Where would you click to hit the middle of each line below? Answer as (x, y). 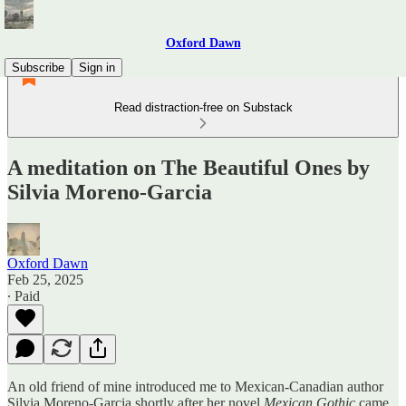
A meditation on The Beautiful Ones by (188, 167)
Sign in (97, 68)
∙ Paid (24, 295)
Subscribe (38, 68)
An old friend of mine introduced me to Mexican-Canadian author (195, 386)
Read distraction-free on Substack (203, 107)
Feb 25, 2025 (45, 279)
